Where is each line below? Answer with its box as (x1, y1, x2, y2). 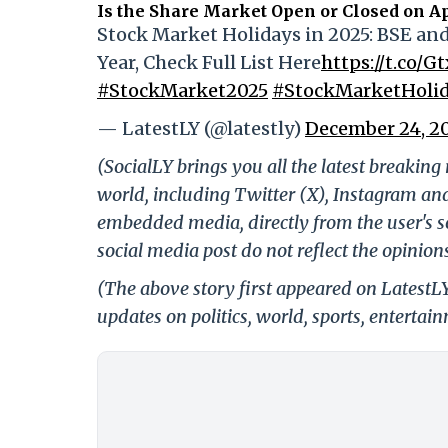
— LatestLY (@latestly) (97, 117, 305, 141)
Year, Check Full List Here (97, 51, 321, 75)
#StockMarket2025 (97, 79, 268, 103)
